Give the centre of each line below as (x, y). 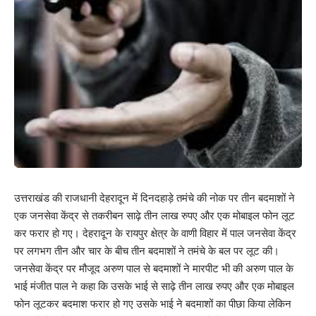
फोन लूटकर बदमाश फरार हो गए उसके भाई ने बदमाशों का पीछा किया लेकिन (153, 304)
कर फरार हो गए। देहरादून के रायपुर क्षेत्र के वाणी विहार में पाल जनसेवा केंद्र (155, 233)
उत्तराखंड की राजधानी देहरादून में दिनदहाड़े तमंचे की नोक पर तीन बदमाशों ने (154, 198)
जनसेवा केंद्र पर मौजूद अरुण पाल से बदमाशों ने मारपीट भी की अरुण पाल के (154, 269)
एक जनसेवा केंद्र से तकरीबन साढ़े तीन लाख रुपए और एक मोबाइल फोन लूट (154, 216)
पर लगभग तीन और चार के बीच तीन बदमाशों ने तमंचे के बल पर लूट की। (147, 251)
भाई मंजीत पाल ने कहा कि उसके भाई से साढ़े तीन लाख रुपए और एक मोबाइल (154, 286)
